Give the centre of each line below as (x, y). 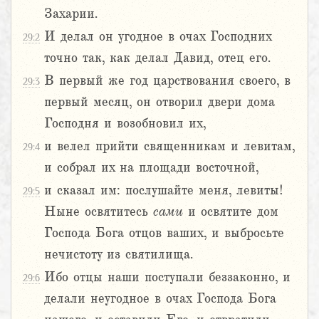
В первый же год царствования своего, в (167, 81)
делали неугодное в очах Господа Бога (160, 299)
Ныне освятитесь (99, 212)
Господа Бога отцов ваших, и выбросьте (164, 233)
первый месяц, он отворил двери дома (159, 102)
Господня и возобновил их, (125, 124)
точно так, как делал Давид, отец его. (157, 58)
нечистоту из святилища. (119, 255)
